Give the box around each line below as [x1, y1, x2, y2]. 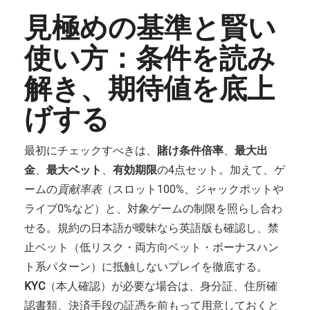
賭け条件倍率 [157, 144, 224, 157]
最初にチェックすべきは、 [24, 144, 157, 157]
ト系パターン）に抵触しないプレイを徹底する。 [24, 260, 268, 273]
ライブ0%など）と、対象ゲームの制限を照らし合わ [24, 202, 282, 215]
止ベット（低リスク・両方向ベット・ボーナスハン [24, 241, 279, 254]
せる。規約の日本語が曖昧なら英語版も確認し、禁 [24, 221, 279, 235]
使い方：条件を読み [24, 41, 275, 75]
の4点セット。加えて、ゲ [157, 163, 285, 176]
